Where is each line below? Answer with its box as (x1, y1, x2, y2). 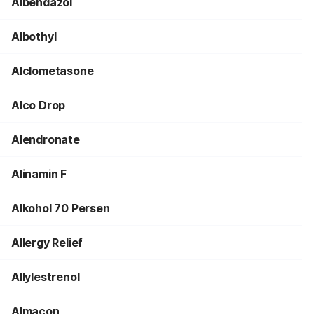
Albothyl (11, 29, 57, 43)
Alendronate (11, 132, 80, 146)
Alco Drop (11, 98, 66, 112)
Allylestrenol (11, 270, 80, 284)
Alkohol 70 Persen (11, 201, 110, 215)
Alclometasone (11, 64, 94, 78)
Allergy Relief (11, 235, 83, 250)
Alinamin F (11, 167, 67, 181)
